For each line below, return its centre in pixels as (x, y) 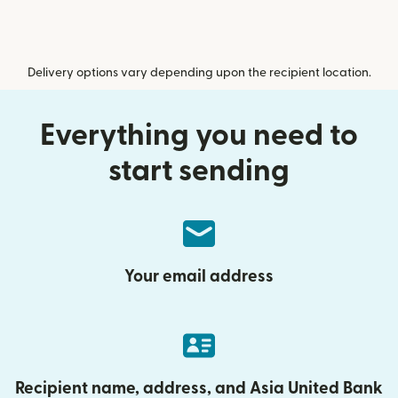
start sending (199, 171)
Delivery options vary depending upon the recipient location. (199, 72)
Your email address (199, 276)
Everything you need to (199, 135)
